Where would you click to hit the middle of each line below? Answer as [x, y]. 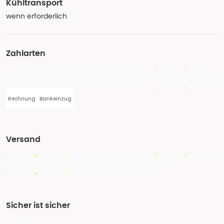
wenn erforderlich [36, 16]
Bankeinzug [55, 98]
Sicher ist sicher [38, 205]
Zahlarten [26, 53]
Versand [23, 139]
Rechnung [22, 98]
